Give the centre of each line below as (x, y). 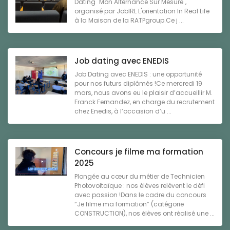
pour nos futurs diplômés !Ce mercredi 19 (138, 84)
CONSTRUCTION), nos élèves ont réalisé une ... (145, 214)
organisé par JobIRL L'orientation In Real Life (142, 11)
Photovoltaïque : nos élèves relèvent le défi (140, 186)
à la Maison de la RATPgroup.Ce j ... (129, 21)
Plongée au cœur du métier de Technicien (140, 177)
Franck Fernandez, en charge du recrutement (145, 102)
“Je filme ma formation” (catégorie (129, 204)
